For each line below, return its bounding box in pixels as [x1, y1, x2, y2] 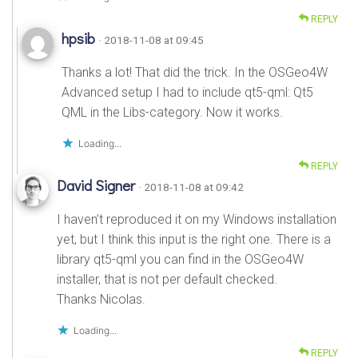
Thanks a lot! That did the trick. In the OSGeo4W [62, 64, 328, 80]
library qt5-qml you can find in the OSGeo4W [57, 251, 304, 267]
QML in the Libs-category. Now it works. [62, 104, 283, 120]
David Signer [57, 175, 138, 195]
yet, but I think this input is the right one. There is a [57, 231, 331, 247]
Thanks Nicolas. [57, 291, 145, 307]
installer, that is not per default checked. [57, 271, 277, 287]
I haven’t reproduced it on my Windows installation [57, 211, 336, 227]
